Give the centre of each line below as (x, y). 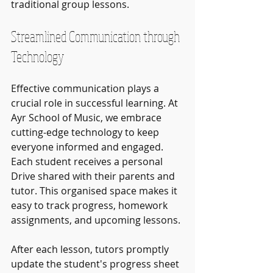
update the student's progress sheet (96, 264)
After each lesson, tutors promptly (91, 249)
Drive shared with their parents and (94, 176)
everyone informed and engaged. (88, 147)
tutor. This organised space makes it (95, 190)
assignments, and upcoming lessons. (96, 220)
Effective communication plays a (86, 88)
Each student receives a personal (88, 161)
